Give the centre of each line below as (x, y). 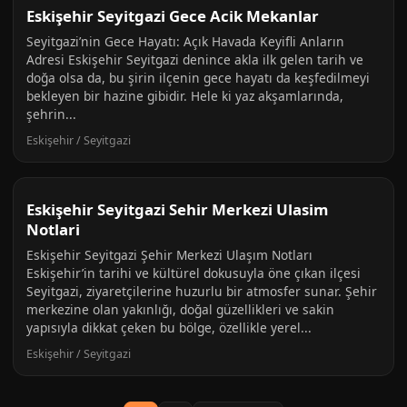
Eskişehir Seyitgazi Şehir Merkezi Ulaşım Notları (169, 255)
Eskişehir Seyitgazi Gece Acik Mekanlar (173, 16)
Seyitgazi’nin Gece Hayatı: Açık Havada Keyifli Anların (185, 41)
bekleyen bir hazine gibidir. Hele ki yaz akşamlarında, (185, 96)
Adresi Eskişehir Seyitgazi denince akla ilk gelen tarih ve (195, 60)
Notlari (53, 229)
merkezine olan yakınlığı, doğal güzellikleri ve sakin (180, 309)
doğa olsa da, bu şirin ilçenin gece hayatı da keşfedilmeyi (198, 78)
